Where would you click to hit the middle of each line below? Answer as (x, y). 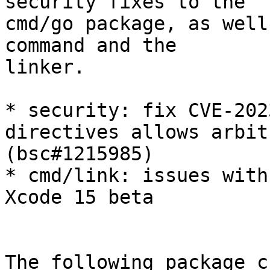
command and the (91, 46)
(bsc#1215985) (79, 154)
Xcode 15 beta (79, 197)
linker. (45, 67)
